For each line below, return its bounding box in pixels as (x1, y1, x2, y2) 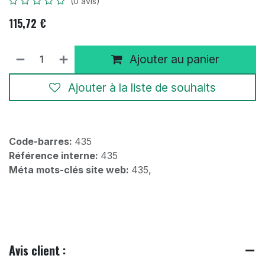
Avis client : (9, 241, 66, 260)
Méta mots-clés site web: (9, 164, 131, 176)
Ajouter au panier (127, 52, 220, 67)
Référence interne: (9, 150, 101, 162)
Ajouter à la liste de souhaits (68, 80, 216, 95)
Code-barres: (9, 135, 75, 148)
